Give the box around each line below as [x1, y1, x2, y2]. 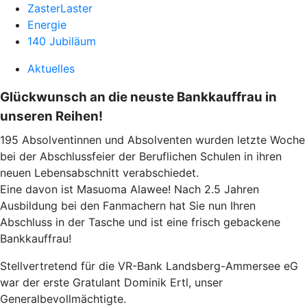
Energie [27, 18, 66, 32]
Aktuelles [27, 62, 75, 75]
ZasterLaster [27, 1, 93, 15]
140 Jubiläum [27, 34, 96, 48]
